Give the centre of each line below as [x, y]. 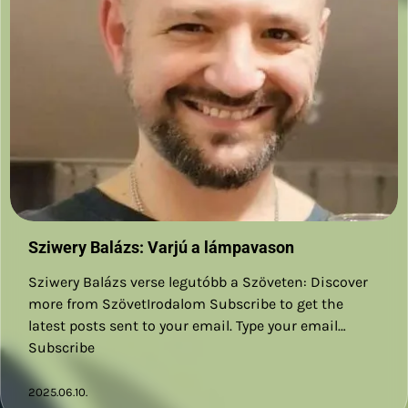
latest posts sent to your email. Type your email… [187, 326]
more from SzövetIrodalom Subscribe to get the [186, 304]
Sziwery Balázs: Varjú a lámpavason [161, 248]
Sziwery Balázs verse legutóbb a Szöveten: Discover [198, 282]
